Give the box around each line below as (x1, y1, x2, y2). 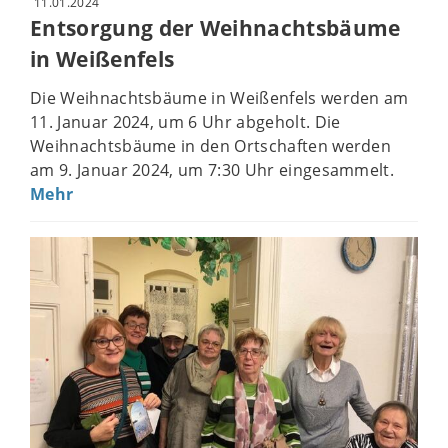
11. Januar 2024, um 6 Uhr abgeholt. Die (30, 110, 341, 133)
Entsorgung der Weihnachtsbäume (30, 14, 401, 43)
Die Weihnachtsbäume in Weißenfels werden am (30, 86, 409, 109)
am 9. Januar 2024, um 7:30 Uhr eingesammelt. (30, 158, 395, 181)
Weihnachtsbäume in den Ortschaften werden (30, 134, 392, 157)
